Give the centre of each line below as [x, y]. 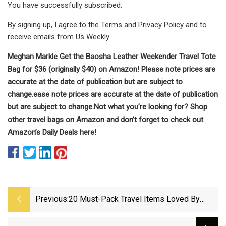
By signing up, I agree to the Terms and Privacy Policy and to [107, 24]
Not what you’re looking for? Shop [151, 107]
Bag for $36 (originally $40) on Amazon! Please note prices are [111, 69]
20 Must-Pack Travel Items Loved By [134, 199]
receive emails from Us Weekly [59, 37]
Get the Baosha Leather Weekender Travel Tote [138, 56]
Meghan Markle [34, 56]
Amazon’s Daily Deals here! [52, 132]
